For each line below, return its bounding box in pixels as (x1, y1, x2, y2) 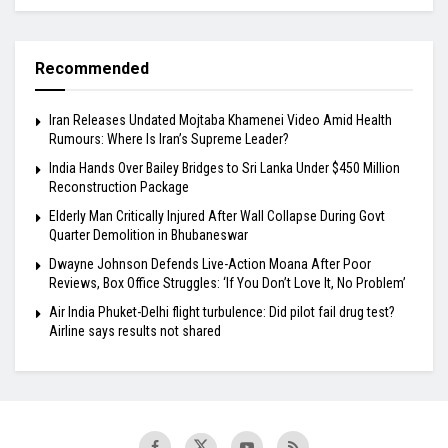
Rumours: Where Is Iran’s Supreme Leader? (49, 131, 289, 148)
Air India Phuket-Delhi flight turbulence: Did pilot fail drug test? (49, 304, 395, 321)
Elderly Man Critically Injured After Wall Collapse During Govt (49, 208, 385, 225)
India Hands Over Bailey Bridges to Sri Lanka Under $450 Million (49, 160, 400, 177)
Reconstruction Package (49, 179, 189, 196)
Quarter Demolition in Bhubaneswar (49, 227, 248, 244)
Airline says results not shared (49, 323, 221, 340)
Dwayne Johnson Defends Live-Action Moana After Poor (49, 256, 371, 273)
